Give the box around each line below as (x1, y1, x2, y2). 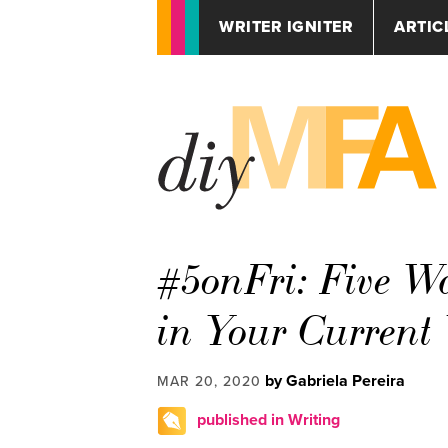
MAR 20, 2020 (157, 373, 261, 390)
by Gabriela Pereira (265, 371, 405, 391)
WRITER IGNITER (219, 17, 353, 37)
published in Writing (197, 410, 340, 430)
